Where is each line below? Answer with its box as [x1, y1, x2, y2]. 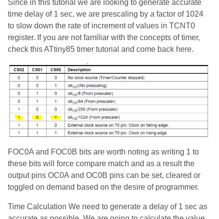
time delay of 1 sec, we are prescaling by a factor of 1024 [8, 9, 203, 18]
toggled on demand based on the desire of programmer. [8, 183, 199, 192]
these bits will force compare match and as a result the [8, 159, 195, 168]
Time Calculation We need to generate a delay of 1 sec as [8, 202, 207, 211]
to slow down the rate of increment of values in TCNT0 [8, 21, 195, 30]
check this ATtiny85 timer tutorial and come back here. [8, 44, 194, 53]
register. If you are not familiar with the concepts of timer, [8, 33, 200, 42]
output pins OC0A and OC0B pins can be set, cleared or [8, 171, 200, 180]
